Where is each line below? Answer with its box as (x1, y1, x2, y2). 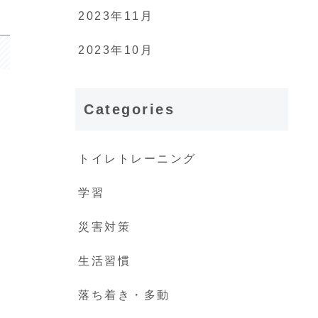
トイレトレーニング (78, 153, 197, 165)
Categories (84, 102, 175, 118)
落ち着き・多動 (78, 289, 170, 302)
